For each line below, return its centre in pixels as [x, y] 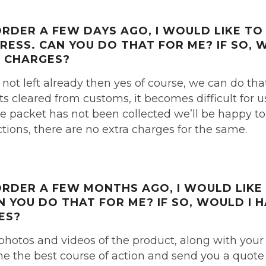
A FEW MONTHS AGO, [108, 188]
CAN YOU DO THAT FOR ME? [128, 45]
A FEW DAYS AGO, [98, 31]
